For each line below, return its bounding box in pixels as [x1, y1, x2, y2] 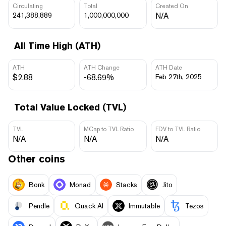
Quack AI [75, 202, 103, 210]
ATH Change [84, 64, 120, 71]
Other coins [8, 152, 65, 165]
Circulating [13, 2, 43, 10]
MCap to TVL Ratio [84, 125, 134, 133]
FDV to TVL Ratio [155, 125, 200, 133]
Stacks [116, 181, 137, 189]
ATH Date [155, 64, 182, 71]
